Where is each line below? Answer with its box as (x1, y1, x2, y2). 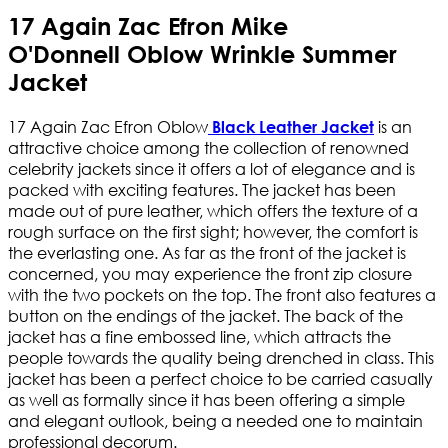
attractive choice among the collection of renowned (8, 137, 409, 159)
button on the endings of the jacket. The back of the (8, 305, 403, 327)
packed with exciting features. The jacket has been (8, 179, 396, 201)
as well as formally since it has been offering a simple (8, 389, 405, 411)
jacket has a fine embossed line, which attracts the (8, 326, 391, 348)
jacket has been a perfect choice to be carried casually (8, 368, 433, 390)
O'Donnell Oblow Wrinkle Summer (8, 40, 397, 69)
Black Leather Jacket (208, 117, 374, 137)
